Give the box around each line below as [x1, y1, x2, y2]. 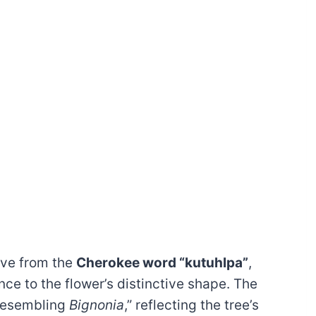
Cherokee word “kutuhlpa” [76, 255, 248, 272]
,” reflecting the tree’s [124, 297, 259, 314]
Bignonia [69, 297, 124, 314]
